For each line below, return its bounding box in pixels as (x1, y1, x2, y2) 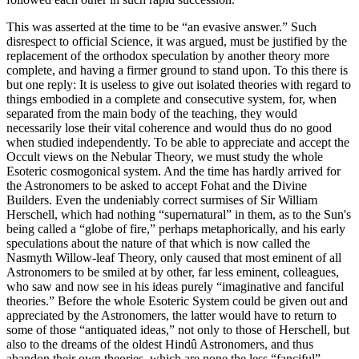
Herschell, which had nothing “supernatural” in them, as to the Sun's (6, 208, 351, 222)
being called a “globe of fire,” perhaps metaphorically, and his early (6, 222, 345, 236)
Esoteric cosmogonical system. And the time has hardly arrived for (6, 164, 341, 179)
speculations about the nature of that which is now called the (6, 236, 310, 251)
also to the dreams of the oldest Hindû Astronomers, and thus (6, 337, 313, 352)
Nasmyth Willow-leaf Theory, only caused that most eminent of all (6, 251, 341, 265)
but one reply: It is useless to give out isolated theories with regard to (6, 78, 351, 92)
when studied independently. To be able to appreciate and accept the (6, 135, 349, 150)
